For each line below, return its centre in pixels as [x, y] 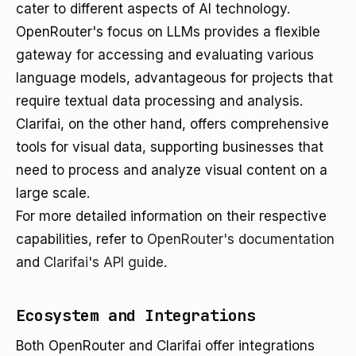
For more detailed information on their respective [171, 216]
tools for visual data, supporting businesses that [170, 147]
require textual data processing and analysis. [159, 101]
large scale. [53, 193]
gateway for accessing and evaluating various [165, 55]
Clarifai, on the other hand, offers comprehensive [172, 124]
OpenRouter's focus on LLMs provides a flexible [168, 32]
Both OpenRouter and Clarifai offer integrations [165, 346]
